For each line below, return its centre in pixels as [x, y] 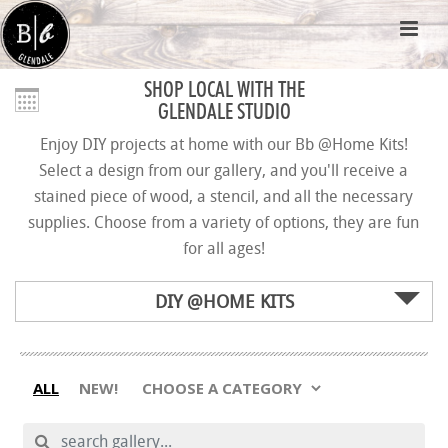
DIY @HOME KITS [224, 301]
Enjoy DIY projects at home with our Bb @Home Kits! [223, 144]
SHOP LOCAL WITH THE [224, 89]
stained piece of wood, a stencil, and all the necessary [224, 196]
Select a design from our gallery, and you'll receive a [224, 170]
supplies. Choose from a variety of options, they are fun [224, 222]
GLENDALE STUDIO [224, 111]
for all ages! [223, 248]
